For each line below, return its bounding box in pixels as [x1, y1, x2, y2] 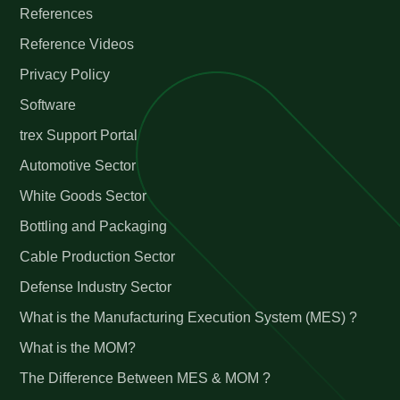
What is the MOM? [20, 340, 137, 355]
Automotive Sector [20, 158, 137, 173]
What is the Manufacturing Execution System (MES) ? [20, 310, 358, 325]
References [20, 6, 94, 21]
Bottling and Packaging [20, 219, 168, 234]
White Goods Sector [20, 188, 147, 204]
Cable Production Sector [20, 249, 176, 264]
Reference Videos [20, 37, 135, 52]
